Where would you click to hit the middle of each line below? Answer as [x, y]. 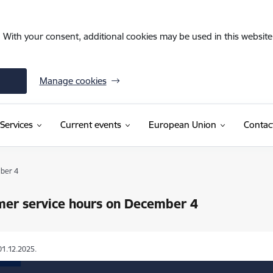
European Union [182, 125]
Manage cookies [73, 81]
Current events [90, 125]
